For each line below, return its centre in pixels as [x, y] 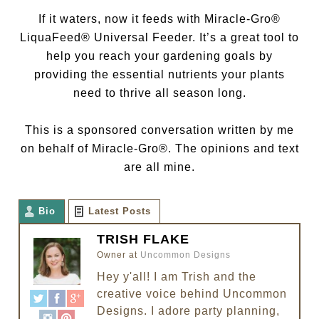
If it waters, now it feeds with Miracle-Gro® [159, 19]
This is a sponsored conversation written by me [159, 130]
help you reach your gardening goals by [159, 56]
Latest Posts [120, 211]
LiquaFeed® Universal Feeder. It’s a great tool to [159, 38]
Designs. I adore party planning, [189, 310]
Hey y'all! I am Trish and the [177, 276]
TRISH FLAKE [143, 240]
